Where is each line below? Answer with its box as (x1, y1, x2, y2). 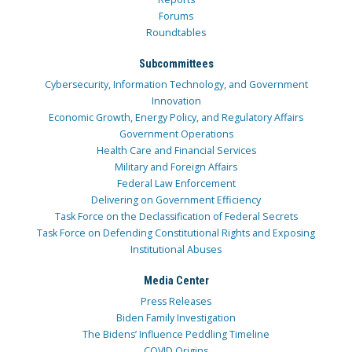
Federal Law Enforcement (116, 177, 236, 191)
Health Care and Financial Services (96, 144, 256, 158)
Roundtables (146, 25, 206, 39)
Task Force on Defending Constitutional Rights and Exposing (37, 226, 315, 240)
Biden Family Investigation (116, 311, 236, 325)
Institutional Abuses (130, 243, 222, 257)
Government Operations (119, 127, 233, 141)
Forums (159, 9, 193, 23)
